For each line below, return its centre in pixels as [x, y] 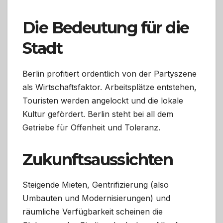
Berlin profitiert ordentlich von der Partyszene [110, 73]
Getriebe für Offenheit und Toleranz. [91, 127]
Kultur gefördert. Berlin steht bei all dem [98, 114]
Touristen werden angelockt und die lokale [103, 100]
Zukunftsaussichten [98, 159]
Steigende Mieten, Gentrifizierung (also [96, 185]
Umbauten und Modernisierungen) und [96, 198]
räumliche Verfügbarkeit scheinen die [93, 212]
